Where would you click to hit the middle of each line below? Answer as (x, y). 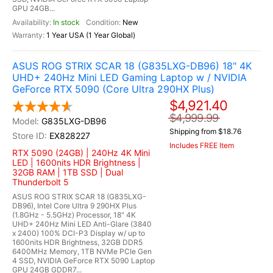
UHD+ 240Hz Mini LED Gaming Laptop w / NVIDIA (129, 77)
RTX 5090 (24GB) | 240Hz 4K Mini (81, 153)
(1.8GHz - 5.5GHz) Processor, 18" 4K (74, 215)
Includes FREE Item (202, 146)
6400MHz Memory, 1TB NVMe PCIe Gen (82, 251)
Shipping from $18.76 (205, 132)
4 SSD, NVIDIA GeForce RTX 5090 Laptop (83, 261)
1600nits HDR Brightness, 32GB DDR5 (77, 242)
